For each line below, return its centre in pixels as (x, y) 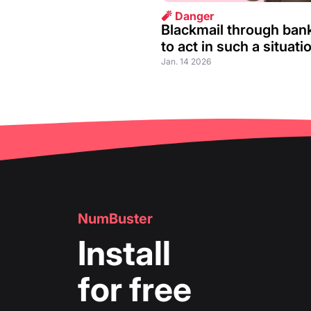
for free (135, 289)
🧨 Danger (187, 16)
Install (124, 253)
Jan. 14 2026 (186, 61)
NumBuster (115, 218)
